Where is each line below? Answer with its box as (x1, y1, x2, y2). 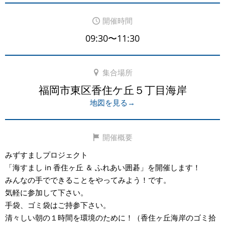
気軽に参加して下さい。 (5, 187, 88, 197)
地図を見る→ (90, 97, 135, 108)
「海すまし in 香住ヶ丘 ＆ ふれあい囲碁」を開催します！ (5, 162, 200, 172)
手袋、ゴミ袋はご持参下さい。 (5, 199, 110, 210)
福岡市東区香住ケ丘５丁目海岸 (38, 83, 187, 97)
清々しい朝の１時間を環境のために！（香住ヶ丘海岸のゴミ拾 (5, 212, 216, 222)
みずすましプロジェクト (5, 149, 95, 160)
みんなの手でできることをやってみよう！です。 (5, 174, 171, 185)
